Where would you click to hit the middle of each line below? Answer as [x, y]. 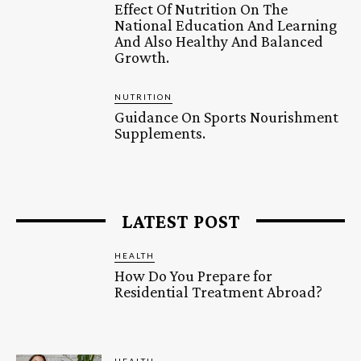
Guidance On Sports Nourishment [227, 117]
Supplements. [160, 133]
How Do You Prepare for [194, 275]
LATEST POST [180, 221]
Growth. [142, 58]
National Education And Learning [226, 25]
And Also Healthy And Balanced [219, 41]
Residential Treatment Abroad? [219, 291]
